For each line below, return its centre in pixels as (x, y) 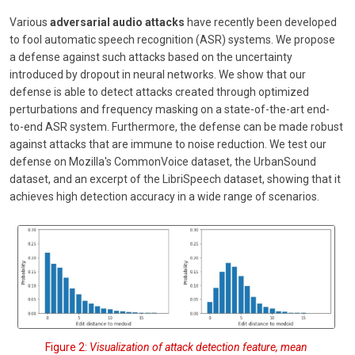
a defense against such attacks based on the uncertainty (151, 57)
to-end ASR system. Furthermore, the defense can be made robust (176, 126)
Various (30, 22)
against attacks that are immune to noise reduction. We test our (168, 144)
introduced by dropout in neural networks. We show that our (158, 74)
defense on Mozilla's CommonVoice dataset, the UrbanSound (163, 161)
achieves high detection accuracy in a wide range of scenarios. (164, 196)
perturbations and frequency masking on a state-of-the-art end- (170, 109)
